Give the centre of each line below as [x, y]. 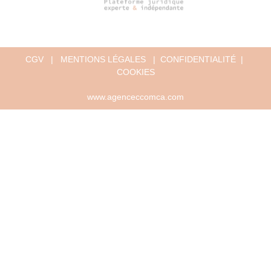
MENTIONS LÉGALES [103, 60]
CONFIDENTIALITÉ [198, 60]
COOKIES [135, 72]
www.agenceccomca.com [135, 97]
